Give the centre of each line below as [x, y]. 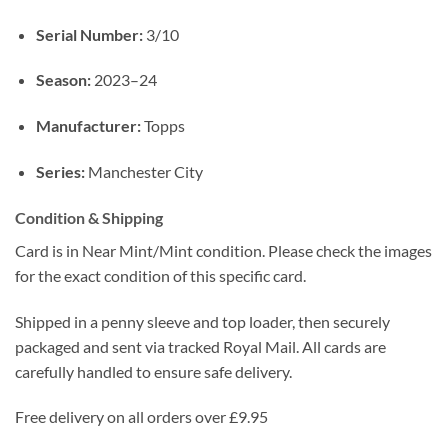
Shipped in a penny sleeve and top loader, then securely [202, 321]
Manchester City [143, 172]
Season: [63, 80]
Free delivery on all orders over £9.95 [141, 417]
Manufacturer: [88, 126]
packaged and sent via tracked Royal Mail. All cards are [200, 346]
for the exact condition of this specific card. [160, 275]
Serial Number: [89, 34]
